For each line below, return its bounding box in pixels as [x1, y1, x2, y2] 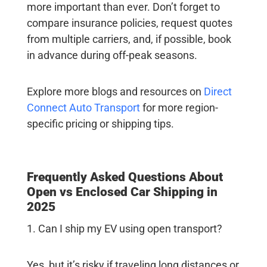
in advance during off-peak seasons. [26, 48, 197, 61]
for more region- [139, 101, 218, 114]
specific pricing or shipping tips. [26, 117, 174, 130]
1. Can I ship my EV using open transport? [26, 222, 222, 235]
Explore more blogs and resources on [26, 85, 204, 98]
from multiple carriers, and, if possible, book [26, 32, 231, 45]
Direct [203, 85, 232, 98]
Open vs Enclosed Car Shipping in [26, 184, 218, 199]
